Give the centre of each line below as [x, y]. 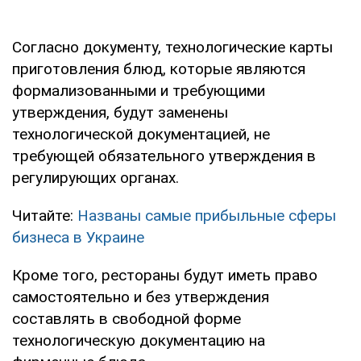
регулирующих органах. [95, 177]
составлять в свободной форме [127, 318]
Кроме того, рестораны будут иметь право [165, 275]
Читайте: [45, 215]
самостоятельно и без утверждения [141, 297]
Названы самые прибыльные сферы [207, 215]
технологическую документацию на [139, 340]
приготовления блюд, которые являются [159, 68]
